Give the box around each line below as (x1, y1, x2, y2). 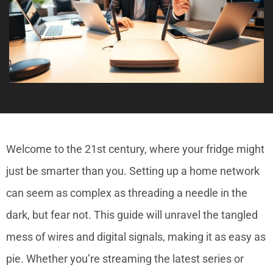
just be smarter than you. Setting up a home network (6, 164, 260, 177)
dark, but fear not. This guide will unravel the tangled (6, 208, 258, 221)
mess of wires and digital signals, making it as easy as (6, 230, 266, 243)
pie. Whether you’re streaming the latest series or (6, 252, 244, 265)
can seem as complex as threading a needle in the (6, 186, 247, 199)
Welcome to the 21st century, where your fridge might (6, 142, 264, 155)
